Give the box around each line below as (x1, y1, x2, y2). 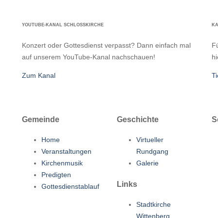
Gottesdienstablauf (41, 182, 99, 191)
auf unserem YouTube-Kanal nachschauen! (21, 53, 155, 61)
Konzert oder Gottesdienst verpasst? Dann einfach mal (21, 41, 191, 49)
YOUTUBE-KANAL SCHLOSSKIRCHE (21, 22, 104, 27)
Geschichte (116, 114, 159, 124)
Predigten (41, 171, 71, 179)
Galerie (136, 159, 159, 167)
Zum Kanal (21, 71, 55, 79)
